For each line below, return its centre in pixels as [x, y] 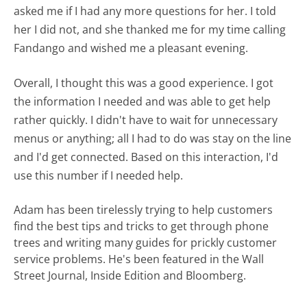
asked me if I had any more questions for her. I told [145, 11]
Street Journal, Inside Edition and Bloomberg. [130, 276]
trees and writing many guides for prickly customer [146, 243]
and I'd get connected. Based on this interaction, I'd [146, 157]
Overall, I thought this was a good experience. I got [144, 83]
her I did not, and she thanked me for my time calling [150, 30]
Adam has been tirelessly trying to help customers [144, 210]
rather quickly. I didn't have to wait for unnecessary [146, 120]
